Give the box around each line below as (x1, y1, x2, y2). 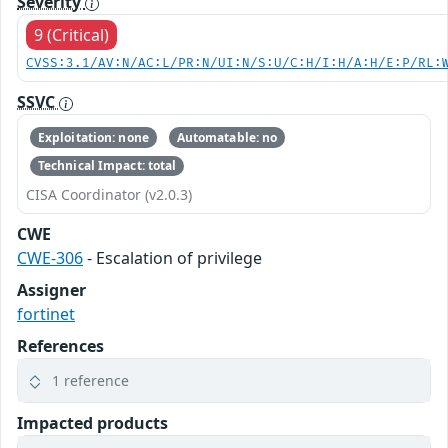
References (17, 335, 104, 358)
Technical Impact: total (37, 156, 177, 174)
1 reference (52, 371, 129, 391)
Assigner (17, 279, 86, 302)
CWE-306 (17, 247, 83, 270)
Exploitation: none (37, 128, 149, 146)
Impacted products (17, 412, 168, 435)
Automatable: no (176, 128, 278, 146)
